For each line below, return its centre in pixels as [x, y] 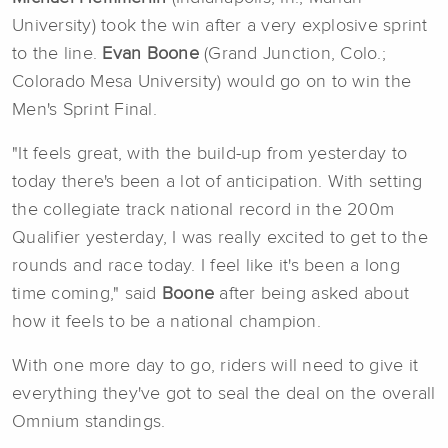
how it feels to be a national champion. [166, 322]
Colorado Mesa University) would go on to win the [211, 82]
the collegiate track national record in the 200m [203, 210]
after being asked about [311, 294]
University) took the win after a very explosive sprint [220, 26]
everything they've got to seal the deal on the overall [224, 394]
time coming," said [87, 294]
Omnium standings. [89, 422]
